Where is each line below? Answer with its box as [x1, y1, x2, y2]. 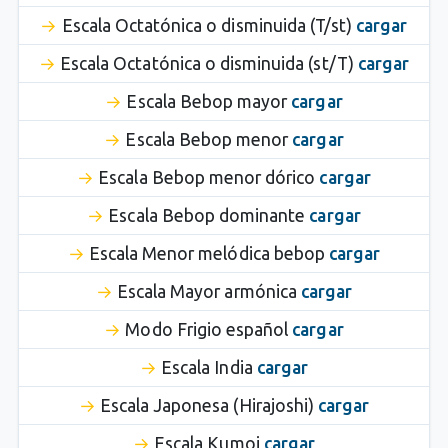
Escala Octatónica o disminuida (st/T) [60, 53, 358, 73]
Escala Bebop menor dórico [98, 167, 320, 187]
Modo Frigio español [125, 319, 293, 339]
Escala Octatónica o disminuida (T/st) [61, 15, 357, 35]
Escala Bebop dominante [108, 205, 310, 225]
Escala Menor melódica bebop [88, 243, 330, 263]
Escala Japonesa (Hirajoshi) [99, 395, 319, 415]
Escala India [161, 357, 257, 377]
